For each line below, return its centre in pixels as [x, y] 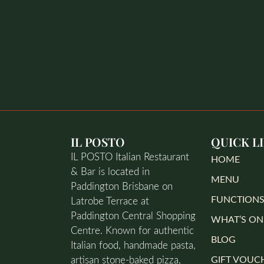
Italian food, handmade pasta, [133, 245]
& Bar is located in [110, 172]
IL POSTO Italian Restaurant [130, 157]
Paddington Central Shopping [133, 216]
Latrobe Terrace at [110, 201]
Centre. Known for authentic [132, 231]
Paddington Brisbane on [122, 187]
